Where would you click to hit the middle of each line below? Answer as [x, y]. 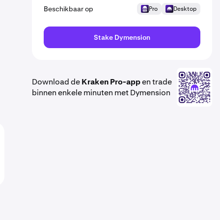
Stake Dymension [122, 37]
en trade [156, 82]
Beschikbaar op [69, 9]
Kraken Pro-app [111, 82]
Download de [57, 82]
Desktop [185, 9]
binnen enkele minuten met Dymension [101, 92]
